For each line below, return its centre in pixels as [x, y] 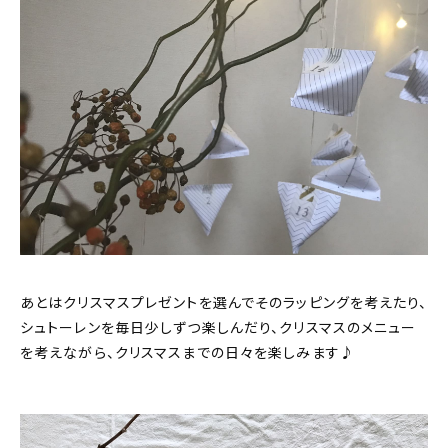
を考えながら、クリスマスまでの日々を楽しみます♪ [187, 352]
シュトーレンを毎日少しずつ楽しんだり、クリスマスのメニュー [218, 327]
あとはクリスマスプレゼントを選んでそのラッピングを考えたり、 [224, 302]
